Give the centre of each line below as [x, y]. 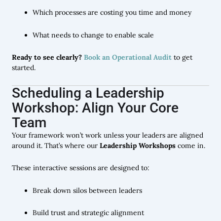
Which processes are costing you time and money [112, 13]
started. [24, 68]
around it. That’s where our [56, 145]
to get [182, 57]
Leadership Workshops [138, 145]
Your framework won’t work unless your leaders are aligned [108, 135]
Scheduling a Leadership [88, 93]
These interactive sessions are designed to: [81, 168]
